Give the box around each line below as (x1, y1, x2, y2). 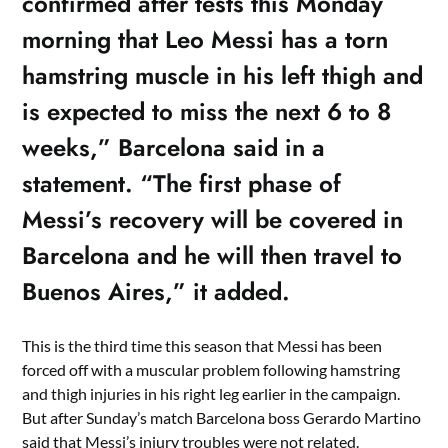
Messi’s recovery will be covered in (22, 202, 404, 237)
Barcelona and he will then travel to (22, 238, 403, 273)
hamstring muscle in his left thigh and (22, 58, 424, 93)
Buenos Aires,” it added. (22, 274, 291, 309)
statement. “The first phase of (22, 166, 342, 201)
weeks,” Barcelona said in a (22, 130, 326, 165)
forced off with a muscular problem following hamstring (22, 360, 401, 379)
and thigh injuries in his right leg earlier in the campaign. (22, 384, 401, 403)
